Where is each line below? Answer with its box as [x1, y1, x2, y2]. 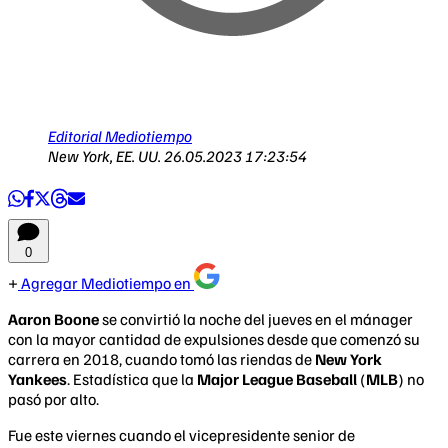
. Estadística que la [67, 368, 197, 389]
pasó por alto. [8, 388, 99, 409]
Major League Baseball [197, 368, 357, 389]
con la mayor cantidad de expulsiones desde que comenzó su [8, 328, 420, 349]
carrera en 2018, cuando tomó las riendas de [8, 348, 315, 369]
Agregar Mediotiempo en [18, 272, 194, 293]
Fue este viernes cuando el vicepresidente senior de [8, 424, 355, 445]
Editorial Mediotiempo [48, 125, 192, 146]
